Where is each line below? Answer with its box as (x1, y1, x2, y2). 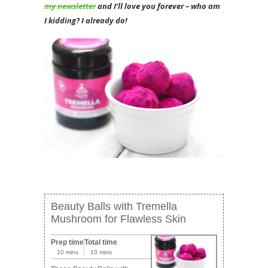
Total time (84, 238, 118, 247)
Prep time (51, 238, 84, 247)
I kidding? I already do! (44, 15, 127, 26)
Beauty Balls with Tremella (51, 200, 177, 213)
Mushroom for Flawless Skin (51, 213, 186, 226)
